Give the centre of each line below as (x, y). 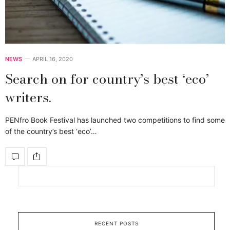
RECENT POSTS (116, 223)
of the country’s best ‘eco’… (51, 131)
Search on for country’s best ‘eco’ (107, 79)
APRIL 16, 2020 (53, 59)
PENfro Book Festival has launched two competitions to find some (115, 120)
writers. (28, 97)
